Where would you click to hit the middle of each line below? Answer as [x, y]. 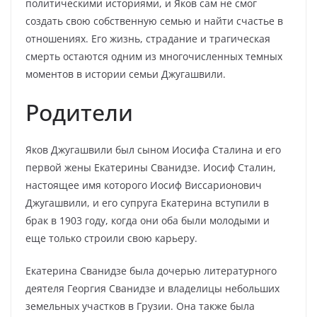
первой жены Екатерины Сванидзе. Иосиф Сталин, [151, 167]
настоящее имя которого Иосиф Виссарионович [144, 185]
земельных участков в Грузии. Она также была [140, 306]
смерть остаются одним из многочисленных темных [154, 56]
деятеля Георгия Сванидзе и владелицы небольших [152, 288]
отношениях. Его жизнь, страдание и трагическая [148, 39]
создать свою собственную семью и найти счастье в [154, 21]
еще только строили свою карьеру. [111, 238]
